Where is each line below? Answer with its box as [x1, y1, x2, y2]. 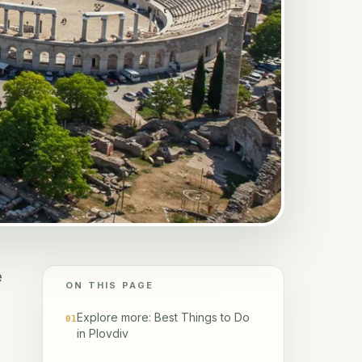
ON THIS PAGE [65, 280, 154, 292]
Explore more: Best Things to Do [77, 310, 250, 325]
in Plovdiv [77, 326, 128, 341]
